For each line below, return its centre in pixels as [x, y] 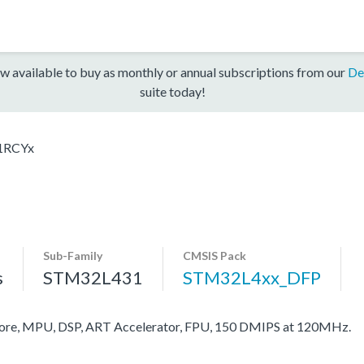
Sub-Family [73, 255]
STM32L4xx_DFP [252, 277]
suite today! [172, 91]
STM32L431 [93, 277]
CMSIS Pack [214, 255]
